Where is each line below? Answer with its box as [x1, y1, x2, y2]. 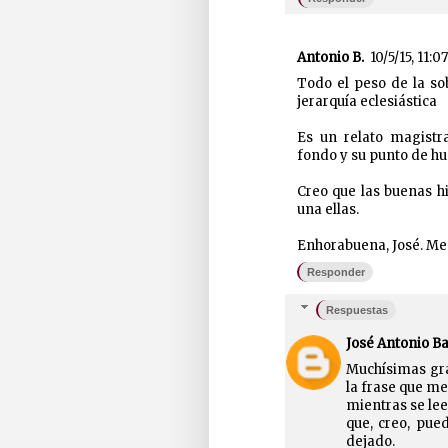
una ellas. [296, 200, 359, 218]
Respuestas [326, 304, 389, 317]
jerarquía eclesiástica [296, 92, 437, 110]
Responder [306, 265, 365, 278]
